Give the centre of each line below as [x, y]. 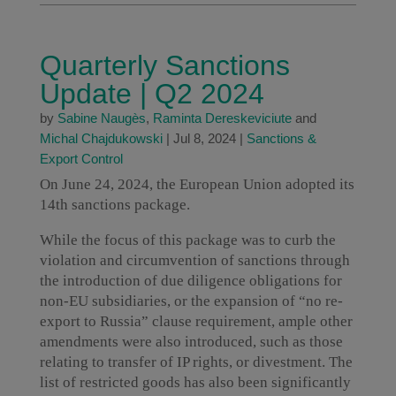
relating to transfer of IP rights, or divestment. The [196, 362]
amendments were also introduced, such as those [191, 342]
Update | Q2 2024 [152, 94]
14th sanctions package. [114, 205]
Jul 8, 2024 [204, 138]
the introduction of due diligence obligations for [190, 281]
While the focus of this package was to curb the [187, 240]
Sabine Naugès [101, 118]
